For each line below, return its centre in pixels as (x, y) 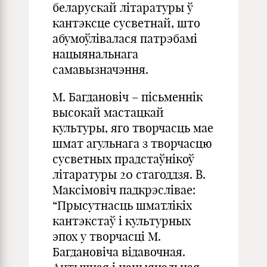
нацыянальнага (95, 54)
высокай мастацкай (108, 112)
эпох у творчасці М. (107, 236)
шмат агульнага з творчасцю (132, 143)
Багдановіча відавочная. (119, 252)
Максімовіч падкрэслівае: (124, 190)
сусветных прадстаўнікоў (123, 159)
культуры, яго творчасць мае (133, 128)
